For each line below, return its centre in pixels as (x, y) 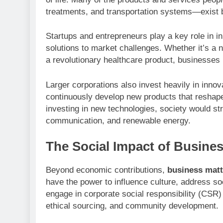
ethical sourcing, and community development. (132, 206)
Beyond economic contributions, (107, 170)
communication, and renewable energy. (118, 120)
